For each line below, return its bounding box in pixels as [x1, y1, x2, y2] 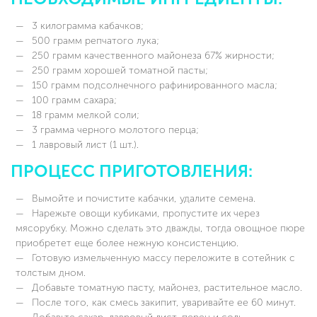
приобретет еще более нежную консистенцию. [16, 236, 238, 249]
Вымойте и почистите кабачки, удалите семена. [29, 192, 255, 204]
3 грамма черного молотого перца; [29, 123, 199, 136]
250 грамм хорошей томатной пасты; [29, 64, 208, 76]
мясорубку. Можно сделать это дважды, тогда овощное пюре [16, 221, 305, 234]
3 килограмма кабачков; [29, 19, 144, 32]
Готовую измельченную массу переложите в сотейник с [29, 251, 295, 264]
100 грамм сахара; [29, 93, 117, 106]
